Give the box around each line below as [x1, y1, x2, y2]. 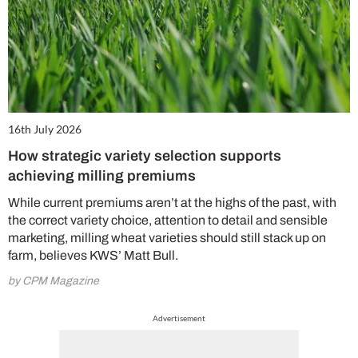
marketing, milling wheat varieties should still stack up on [8, 231, 326, 245]
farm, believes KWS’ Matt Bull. [8, 249, 178, 263]
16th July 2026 [8, 122, 82, 137]
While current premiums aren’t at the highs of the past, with [8, 196, 336, 210]
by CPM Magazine [8, 275, 99, 288]
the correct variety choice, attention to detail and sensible [8, 213, 328, 228]
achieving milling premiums [8, 168, 196, 185]
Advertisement [153, 313, 205, 324]
